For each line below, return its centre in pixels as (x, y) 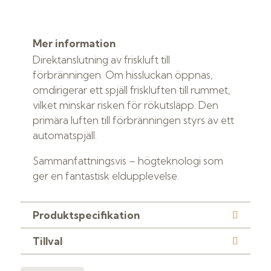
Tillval (47, 241)
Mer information (74, 43)
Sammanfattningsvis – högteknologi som (128, 161)
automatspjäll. (64, 135)
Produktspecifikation (86, 215)
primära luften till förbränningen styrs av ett (133, 120)
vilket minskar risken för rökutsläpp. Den (125, 105)
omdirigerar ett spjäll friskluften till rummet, (131, 90)
